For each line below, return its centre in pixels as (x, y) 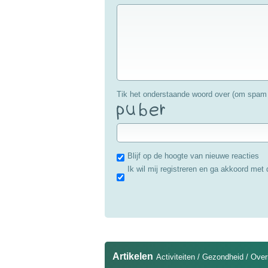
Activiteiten (175, 257)
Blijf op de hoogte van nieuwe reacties (193, 156)
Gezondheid (223, 257)
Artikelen (133, 257)
